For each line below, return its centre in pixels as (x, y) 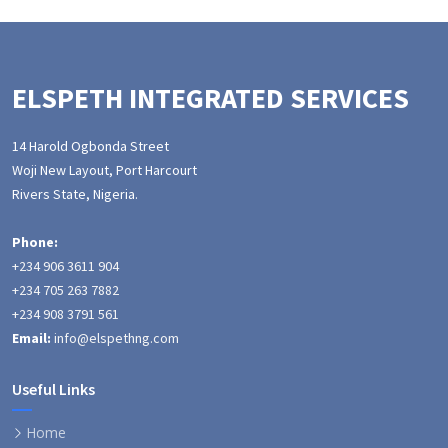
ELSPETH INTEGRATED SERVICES (210, 98)
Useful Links (53, 389)
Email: (31, 338)
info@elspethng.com (116, 338)
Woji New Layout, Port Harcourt (104, 170)
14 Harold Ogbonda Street (90, 146)
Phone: (35, 242)
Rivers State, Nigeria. (75, 194)
